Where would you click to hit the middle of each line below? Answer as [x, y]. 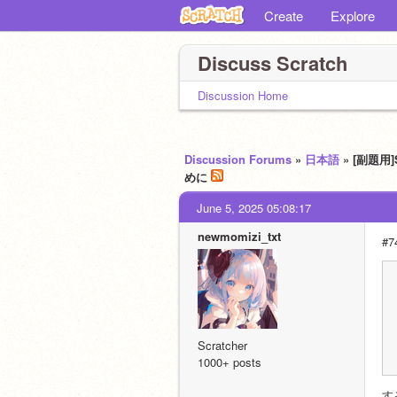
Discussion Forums [238, 159]
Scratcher [222, 345]
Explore [353, 16]
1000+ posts [230, 362]
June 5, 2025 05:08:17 [254, 208]
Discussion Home [243, 95]
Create [284, 16]
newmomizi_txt [239, 236]
